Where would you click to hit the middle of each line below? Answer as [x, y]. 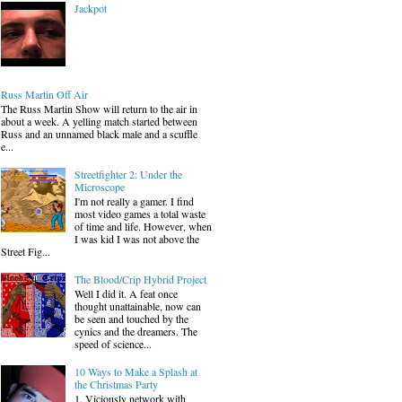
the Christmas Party [116, 385]
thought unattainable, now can [137, 306]
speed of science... [113, 344]
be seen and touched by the [131, 319]
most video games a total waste [140, 214]
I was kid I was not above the [136, 239]
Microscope [99, 186]
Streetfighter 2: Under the [128, 174]
